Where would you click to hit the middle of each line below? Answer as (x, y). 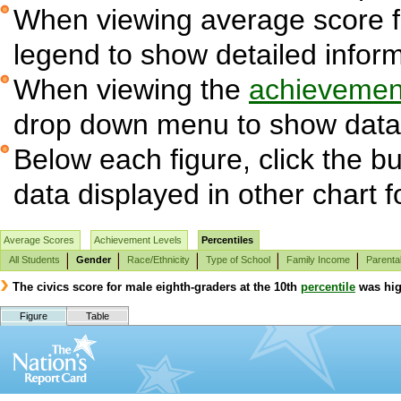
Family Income (318, 260)
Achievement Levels (138, 240)
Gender (94, 260)
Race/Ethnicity (158, 260)
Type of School (238, 260)
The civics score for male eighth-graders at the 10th (155, 287)
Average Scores (39, 240)
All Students (34, 260)
